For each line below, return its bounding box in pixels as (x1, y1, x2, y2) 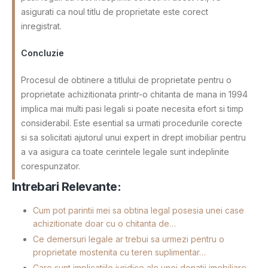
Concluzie (21, 47, 64, 58)
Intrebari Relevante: (12, 179, 121, 194)
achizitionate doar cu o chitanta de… (33, 218, 176, 229)
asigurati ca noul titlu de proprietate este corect (21, 6, 208, 17)
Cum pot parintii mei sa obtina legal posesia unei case (33, 205, 244, 215)
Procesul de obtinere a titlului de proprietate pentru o (21, 74, 232, 85)
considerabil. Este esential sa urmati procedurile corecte (21, 117, 242, 128)
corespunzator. (21, 160, 80, 171)
